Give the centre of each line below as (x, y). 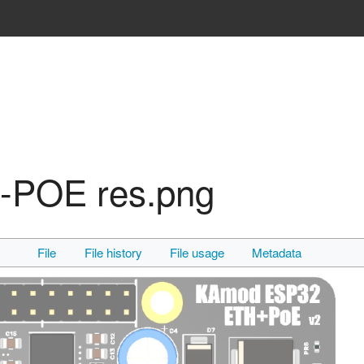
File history (113, 253)
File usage (197, 253)
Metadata (277, 253)
